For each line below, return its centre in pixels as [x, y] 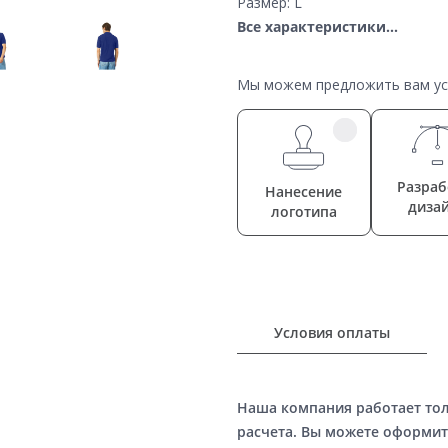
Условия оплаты [332, 332]
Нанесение [304, 191]
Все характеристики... [317, 26]
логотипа [303, 211]
